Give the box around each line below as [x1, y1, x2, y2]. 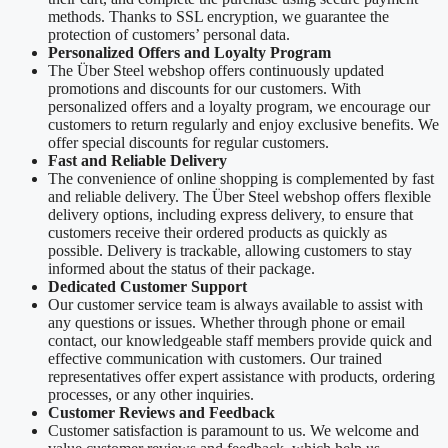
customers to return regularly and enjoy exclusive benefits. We [48, 115, 439, 133]
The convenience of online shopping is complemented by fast [48, 169, 434, 187]
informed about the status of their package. [48, 259, 315, 277]
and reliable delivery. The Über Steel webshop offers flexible [48, 187, 431, 205]
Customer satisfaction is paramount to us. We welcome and [48, 421, 419, 439]
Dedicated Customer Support [48, 277, 247, 295]
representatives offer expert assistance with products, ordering [48, 367, 435, 385]
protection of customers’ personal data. [48, 25, 290, 43]
